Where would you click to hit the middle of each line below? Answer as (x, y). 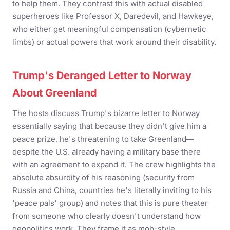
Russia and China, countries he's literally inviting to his (112, 190)
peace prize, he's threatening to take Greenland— (103, 139)
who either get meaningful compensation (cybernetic (109, 29)
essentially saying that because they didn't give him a (109, 126)
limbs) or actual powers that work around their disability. (114, 42)
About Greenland (55, 93)
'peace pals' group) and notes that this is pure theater (110, 203)
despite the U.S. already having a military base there (107, 152)
